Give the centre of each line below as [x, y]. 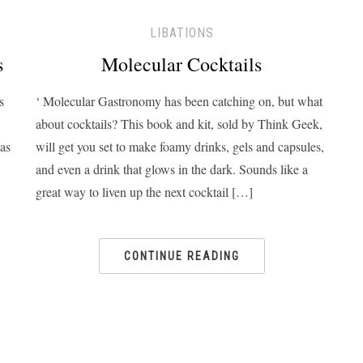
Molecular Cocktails [181, 64]
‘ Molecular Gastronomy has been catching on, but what [179, 101]
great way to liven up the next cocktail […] [144, 192]
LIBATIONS [181, 33]
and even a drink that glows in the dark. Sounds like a [172, 169]
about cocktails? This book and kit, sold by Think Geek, [179, 124]
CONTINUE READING [181, 256]
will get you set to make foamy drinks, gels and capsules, [180, 146]
